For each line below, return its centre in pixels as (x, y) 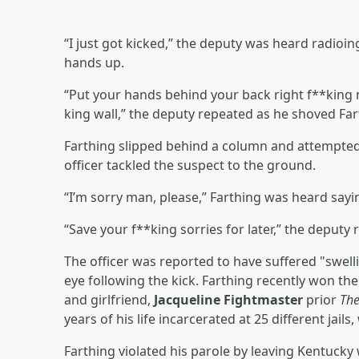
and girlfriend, (109, 299)
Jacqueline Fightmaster (228, 299)
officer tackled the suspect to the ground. (190, 165)
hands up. (94, 62)
